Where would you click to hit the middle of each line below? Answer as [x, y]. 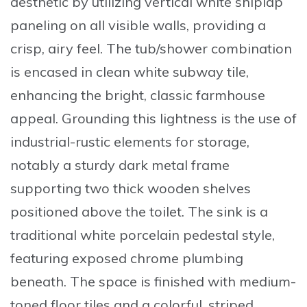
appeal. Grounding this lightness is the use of [153, 119]
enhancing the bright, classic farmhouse [138, 95]
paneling [38, 25]
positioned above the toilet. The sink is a [139, 212]
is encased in [53, 72]
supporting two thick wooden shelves [131, 188]
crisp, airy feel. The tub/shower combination [151, 49]
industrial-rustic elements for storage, [130, 142]
